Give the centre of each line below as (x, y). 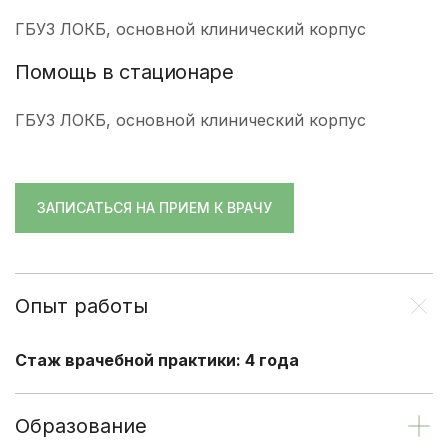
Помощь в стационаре (124, 71)
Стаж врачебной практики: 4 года (157, 359)
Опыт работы (81, 305)
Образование (81, 425)
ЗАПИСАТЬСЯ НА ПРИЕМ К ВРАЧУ (154, 207)
